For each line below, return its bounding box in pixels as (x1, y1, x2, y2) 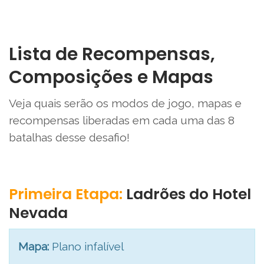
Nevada (9, 203, 68, 224)
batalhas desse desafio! (9, 131, 130, 144)
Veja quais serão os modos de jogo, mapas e (9, 97, 242, 110)
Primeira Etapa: (9, 184, 123, 205)
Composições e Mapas (9, 65, 213, 90)
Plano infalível (49, 240, 124, 253)
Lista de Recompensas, (9, 42, 215, 67)
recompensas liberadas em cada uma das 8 (9, 114, 235, 127)
